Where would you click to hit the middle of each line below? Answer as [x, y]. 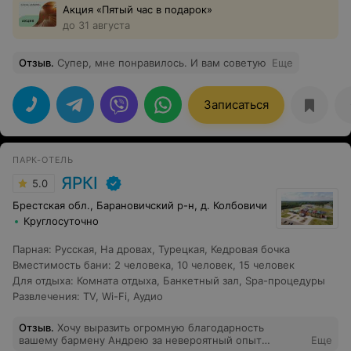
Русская [74, 249]
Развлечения [45, 296]
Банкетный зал [201, 280]
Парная [31, 249]
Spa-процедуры [285, 280]
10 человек [205, 265]
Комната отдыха [117, 280]
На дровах [126, 249]
